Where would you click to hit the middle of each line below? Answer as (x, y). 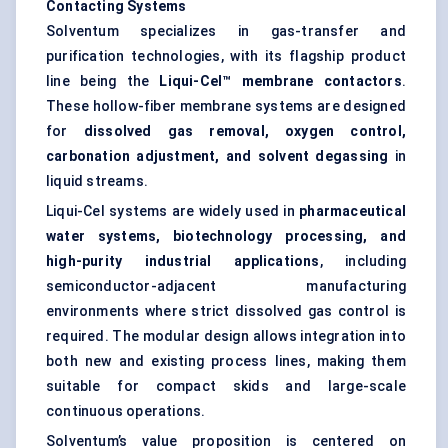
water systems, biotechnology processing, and (226, 236)
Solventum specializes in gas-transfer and (226, 31)
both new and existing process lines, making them (226, 361)
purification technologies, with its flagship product (226, 56)
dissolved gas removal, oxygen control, (244, 131)
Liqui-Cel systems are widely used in (173, 211)
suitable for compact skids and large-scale (226, 386)
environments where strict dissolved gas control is (226, 311)
